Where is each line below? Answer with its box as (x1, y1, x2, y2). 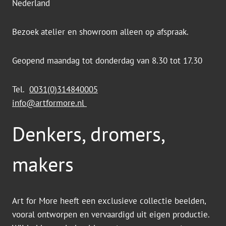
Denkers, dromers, (12, 121, 164, 147)
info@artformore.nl (12, 97, 87, 108)
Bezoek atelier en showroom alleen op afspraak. (12, 26, 189, 37)
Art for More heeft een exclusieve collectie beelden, (12, 195, 206, 206)
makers (12, 151, 74, 177)
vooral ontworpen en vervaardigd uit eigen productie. (12, 209, 209, 220)
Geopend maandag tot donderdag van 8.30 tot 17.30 (12, 55, 202, 66)
